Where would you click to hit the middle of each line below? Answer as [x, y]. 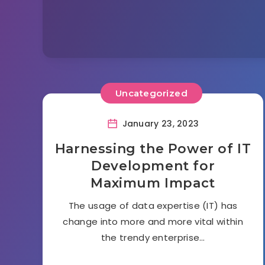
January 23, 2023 [159, 123]
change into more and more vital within [153, 221]
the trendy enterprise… [153, 237]
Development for [153, 166]
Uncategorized [151, 93]
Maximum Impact [153, 183]
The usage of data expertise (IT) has [153, 205]
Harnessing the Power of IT [153, 148]
